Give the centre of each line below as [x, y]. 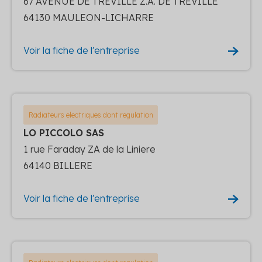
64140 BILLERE [58, 165]
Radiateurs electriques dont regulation [91, 115]
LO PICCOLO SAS [64, 132]
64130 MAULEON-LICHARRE [89, 17]
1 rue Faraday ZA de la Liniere [89, 149]
